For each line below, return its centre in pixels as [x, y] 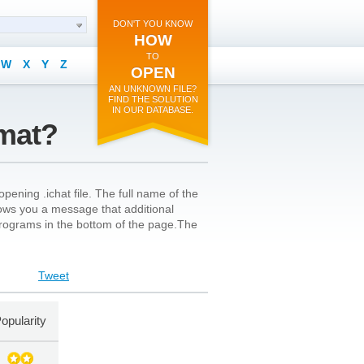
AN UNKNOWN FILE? [153, 89]
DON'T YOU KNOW [153, 24]
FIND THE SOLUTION [153, 99]
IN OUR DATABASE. [153, 110]
